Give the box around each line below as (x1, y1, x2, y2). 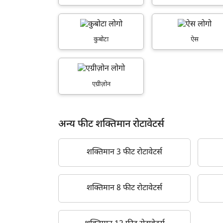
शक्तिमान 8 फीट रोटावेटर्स (87, 183, 163, 194)
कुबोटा (94, 35, 109, 44)
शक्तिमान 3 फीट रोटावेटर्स (87, 147, 163, 158)
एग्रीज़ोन (92, 80, 111, 89)
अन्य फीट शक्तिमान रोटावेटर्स (58, 118, 164, 131)
